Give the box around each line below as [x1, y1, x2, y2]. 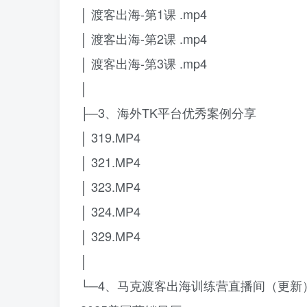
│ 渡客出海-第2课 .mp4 [80, 29, 207, 47]
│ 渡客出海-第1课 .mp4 [80, 5, 207, 23]
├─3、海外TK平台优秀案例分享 [80, 103, 256, 121]
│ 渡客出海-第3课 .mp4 [80, 54, 207, 72]
